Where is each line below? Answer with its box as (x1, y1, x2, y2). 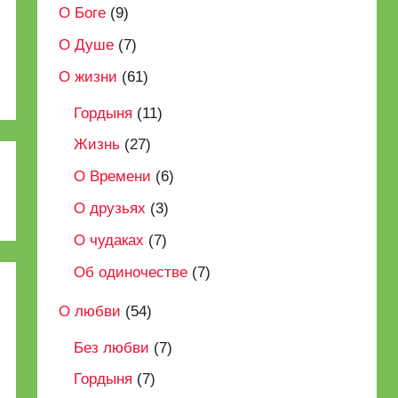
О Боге (59, 4, 107, 22)
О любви (59, 302, 122, 320)
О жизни (59, 68, 118, 85)
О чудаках (74, 231, 145, 249)
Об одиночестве (74, 263, 188, 281)
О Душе (59, 36, 115, 53)
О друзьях (74, 199, 147, 217)
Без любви (74, 338, 150, 356)
